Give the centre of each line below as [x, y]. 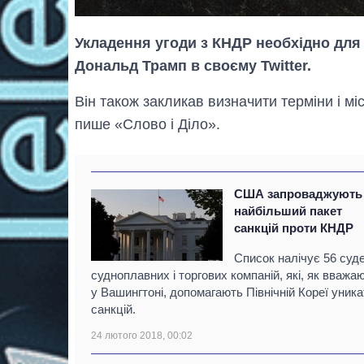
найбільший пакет [288, 210]
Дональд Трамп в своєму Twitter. [193, 65]
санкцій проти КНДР [294, 227]
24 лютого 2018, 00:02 [142, 335]
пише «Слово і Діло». [147, 124]
